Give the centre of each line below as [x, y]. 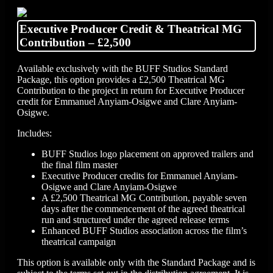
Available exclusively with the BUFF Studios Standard [122, 68]
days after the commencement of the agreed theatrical [143, 208]
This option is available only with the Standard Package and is [136, 262]
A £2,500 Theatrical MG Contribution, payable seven [144, 197]
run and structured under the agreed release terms [135, 219]
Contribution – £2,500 [75, 42]
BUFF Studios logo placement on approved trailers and [147, 154]
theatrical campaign [79, 241]
